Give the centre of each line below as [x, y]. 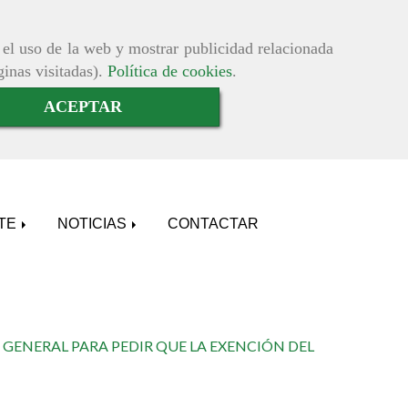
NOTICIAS [94, 224]
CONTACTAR [213, 224]
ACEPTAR [83, 107]
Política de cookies [170, 71]
